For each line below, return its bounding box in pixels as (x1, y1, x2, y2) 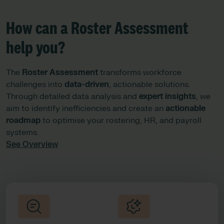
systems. (6, 127, 42, 137)
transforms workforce (98, 67, 181, 77)
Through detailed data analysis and (6, 91, 139, 101)
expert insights (139, 91, 196, 101)
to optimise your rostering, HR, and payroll (40, 115, 201, 125)
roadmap (6, 115, 40, 125)
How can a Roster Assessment (6, 20, 188, 38)
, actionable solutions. (109, 79, 190, 89)
